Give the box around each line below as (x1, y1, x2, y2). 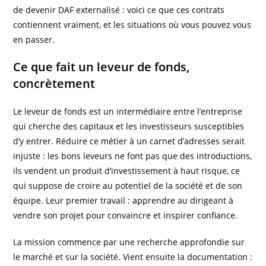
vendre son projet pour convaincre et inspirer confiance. (13, 210, 238, 221)
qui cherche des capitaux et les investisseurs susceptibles (13, 121, 245, 132)
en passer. (13, 34, 55, 46)
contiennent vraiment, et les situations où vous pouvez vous (13, 19, 252, 31)
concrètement (13, 75, 96, 92)
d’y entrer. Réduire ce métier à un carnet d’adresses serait (13, 135, 245, 147)
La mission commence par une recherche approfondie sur (13, 236, 245, 248)
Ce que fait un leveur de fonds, (13, 59, 190, 75)
